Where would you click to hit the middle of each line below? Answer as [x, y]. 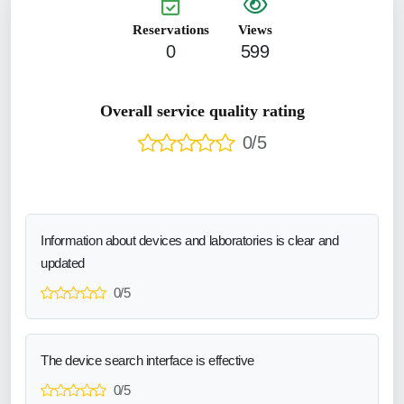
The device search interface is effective [147, 360]
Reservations [170, 29]
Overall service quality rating [202, 110]
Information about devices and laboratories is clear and [190, 240]
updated [63, 262]
